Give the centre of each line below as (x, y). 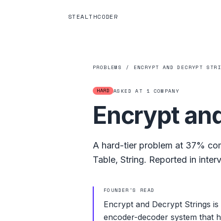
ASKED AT (130, 91)
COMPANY (166, 91)
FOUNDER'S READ (129, 190)
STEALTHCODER (93, 17)
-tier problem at (151, 145)
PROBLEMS (108, 67)
